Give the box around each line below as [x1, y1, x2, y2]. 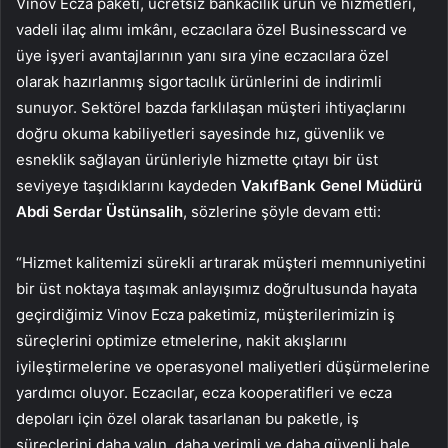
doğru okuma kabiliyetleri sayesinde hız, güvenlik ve [16, 123, 385, 143]
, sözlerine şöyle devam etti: [183, 201, 385, 221]
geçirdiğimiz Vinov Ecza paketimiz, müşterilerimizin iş [16, 304, 395, 324]
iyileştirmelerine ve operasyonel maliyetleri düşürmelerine [16, 356, 430, 376]
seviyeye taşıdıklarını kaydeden [16, 175, 241, 195]
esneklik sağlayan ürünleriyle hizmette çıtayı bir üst [16, 149, 378, 169]
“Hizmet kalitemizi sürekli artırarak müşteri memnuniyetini [16, 252, 426, 272]
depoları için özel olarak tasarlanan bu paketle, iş [16, 408, 359, 428]
